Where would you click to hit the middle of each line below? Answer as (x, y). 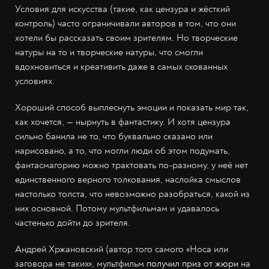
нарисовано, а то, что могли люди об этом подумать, (122, 151)
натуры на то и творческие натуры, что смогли (109, 53)
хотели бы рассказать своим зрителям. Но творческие (126, 38)
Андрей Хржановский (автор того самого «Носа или (122, 249)
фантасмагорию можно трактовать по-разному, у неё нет (131, 165)
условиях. (35, 81)
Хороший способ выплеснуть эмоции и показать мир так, (132, 108)
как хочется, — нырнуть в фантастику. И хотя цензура (123, 122)
